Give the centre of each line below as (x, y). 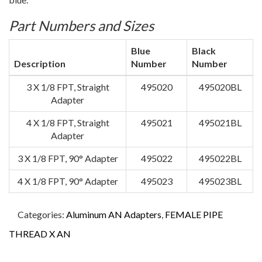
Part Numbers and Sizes (81, 26)
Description (40, 64)
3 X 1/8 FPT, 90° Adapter (68, 158)
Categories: (42, 215)
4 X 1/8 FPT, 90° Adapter (68, 181)
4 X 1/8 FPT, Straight (68, 123)
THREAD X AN (40, 234)
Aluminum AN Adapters (114, 215)
